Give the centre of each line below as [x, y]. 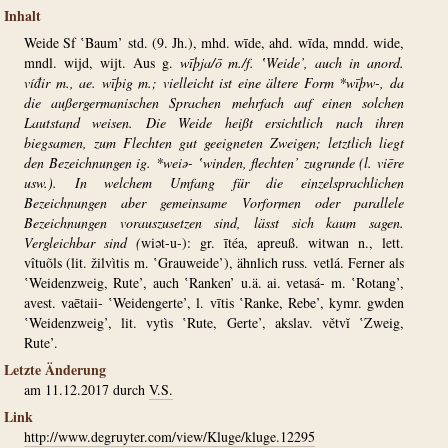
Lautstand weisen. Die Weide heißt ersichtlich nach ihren [214, 122]
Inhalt [22, 15]
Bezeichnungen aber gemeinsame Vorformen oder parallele [214, 202]
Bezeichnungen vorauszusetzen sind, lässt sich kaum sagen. [214, 222]
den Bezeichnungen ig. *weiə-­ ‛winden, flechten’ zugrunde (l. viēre [214, 162]
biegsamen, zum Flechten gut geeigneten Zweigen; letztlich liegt [214, 142]
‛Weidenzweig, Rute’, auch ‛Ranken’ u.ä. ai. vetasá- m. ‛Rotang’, [214, 282]
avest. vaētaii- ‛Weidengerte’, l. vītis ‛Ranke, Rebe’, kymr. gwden [214, 302]
